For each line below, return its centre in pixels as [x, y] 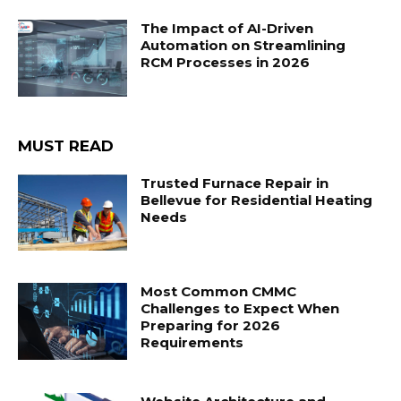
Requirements [192, 343]
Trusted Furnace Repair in [235, 183]
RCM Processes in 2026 [226, 63]
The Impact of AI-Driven [227, 29]
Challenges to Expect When [240, 309]
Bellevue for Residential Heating [257, 200]
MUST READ [66, 145]
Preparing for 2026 [211, 326]
